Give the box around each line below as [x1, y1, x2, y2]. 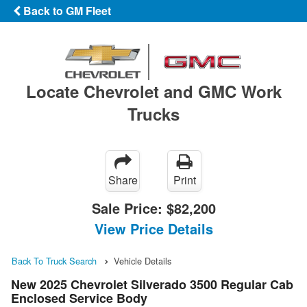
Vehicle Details [114, 254, 171, 267]
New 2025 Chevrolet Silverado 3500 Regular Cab [11, 275, 293, 294]
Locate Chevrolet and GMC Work [25, 79, 282, 103]
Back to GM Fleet [21, 3, 111, 19]
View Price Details [94, 218, 213, 238]
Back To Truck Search [12, 254, 97, 267]
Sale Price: [91, 197, 167, 218]
